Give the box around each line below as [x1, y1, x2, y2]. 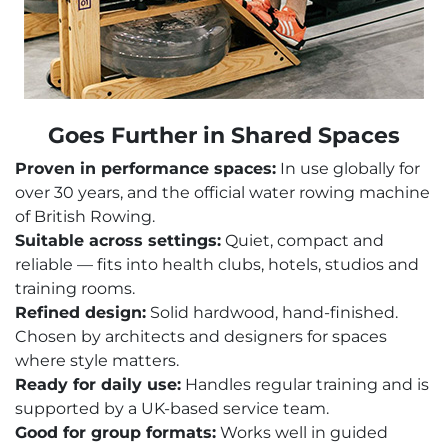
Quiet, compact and [221, 231, 384, 251]
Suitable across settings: [15, 231, 221, 251]
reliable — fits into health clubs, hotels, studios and [15, 255, 419, 275]
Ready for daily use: [15, 375, 181, 395]
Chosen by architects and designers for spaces [15, 327, 387, 347]
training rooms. [15, 279, 135, 299]
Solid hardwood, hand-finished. [146, 303, 398, 323]
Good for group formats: [15, 423, 216, 443]
